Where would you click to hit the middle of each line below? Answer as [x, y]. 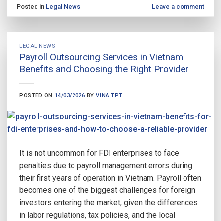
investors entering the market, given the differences [109, 203]
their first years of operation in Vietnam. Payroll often [110, 178]
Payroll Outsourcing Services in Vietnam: [102, 57]
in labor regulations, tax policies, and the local [97, 215]
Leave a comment [178, 7]
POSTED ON [37, 96]
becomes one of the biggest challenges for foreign [107, 190]
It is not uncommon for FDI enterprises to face [99, 153]
